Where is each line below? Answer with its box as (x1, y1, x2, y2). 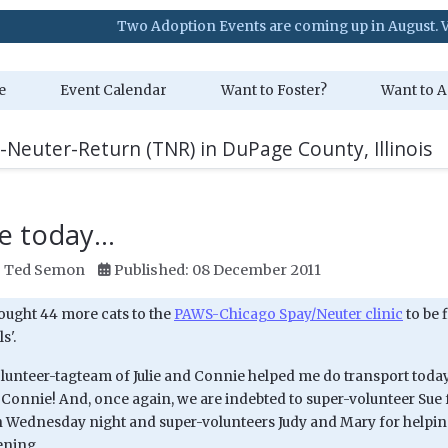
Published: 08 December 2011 (114, 261, 321, 279)
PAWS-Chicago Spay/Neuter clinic (174, 306, 403, 323)
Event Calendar (59, 82, 167, 99)
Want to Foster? (220, 82, 327, 99)
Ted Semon (4, 261, 85, 279)
